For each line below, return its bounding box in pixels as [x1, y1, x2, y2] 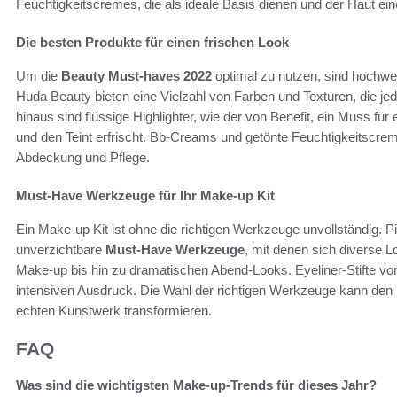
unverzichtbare [16, 242, 105, 258]
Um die [16, 68, 61, 84]
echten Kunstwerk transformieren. [16, 303, 212, 319]
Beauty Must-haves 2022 [61, 68, 212, 84]
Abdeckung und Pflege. [16, 150, 150, 166]
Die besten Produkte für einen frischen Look [16, 35, 289, 51]
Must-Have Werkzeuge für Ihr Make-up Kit [16, 188, 275, 204]
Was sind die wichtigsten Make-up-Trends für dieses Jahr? [16, 377, 377, 393]
